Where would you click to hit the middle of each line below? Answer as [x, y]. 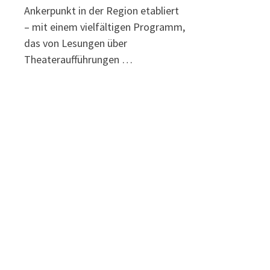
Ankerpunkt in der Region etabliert [102, 11]
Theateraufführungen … [79, 60]
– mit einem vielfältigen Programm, [105, 27]
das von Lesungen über [76, 43]
